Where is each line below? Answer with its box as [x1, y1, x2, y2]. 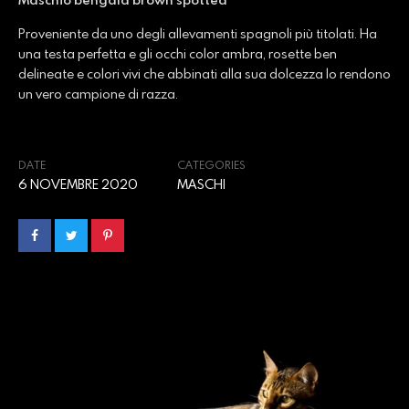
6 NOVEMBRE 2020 [18, 175, 138, 193]
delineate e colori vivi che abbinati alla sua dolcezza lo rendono [18, 65, 391, 82]
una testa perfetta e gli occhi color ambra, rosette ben [18, 45, 337, 62]
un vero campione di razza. [18, 85, 178, 102]
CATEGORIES [177, 157, 246, 172]
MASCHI [177, 175, 225, 193]
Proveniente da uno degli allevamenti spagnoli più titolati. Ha [18, 25, 377, 42]
